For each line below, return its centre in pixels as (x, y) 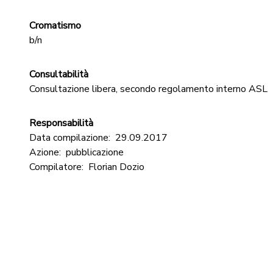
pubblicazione (95, 152)
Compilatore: (56, 167)
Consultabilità (59, 74)
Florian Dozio (116, 167)
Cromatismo (55, 26)
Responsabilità (61, 123)
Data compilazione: (70, 138)
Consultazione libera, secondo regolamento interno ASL (148, 89)
